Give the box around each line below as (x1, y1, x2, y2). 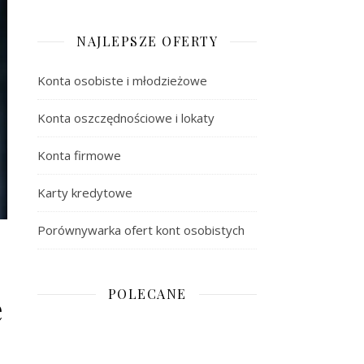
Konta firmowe (37, 147, 121, 163)
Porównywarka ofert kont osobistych (37, 222, 245, 238)
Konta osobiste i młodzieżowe (37, 72, 207, 89)
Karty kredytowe (37, 184, 132, 201)
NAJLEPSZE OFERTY (76, 32, 218, 50)
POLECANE (107, 285, 187, 302)
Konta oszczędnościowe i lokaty (37, 110, 214, 126)
